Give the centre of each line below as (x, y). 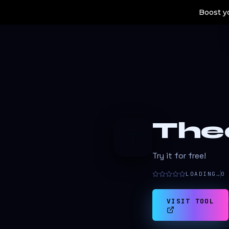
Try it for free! (179, 156)
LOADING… (203, 174)
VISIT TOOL (190, 201)
